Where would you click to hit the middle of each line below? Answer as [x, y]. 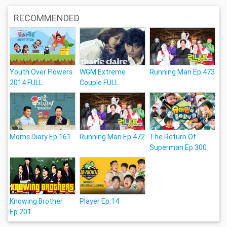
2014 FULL [26, 82]
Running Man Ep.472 [112, 137]
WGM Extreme [103, 72]
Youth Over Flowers [41, 72]
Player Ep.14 [100, 201]
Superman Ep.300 [178, 147]
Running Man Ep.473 [182, 72]
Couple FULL [99, 82]
